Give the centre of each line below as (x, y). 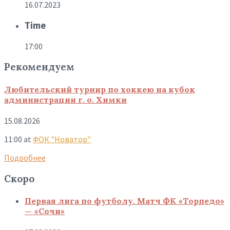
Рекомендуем (39, 67)
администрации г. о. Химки (65, 99)
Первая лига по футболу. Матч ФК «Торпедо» (124, 200)
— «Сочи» (45, 211)
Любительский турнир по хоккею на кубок (100, 89)
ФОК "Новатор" (62, 139)
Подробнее (25, 157)
